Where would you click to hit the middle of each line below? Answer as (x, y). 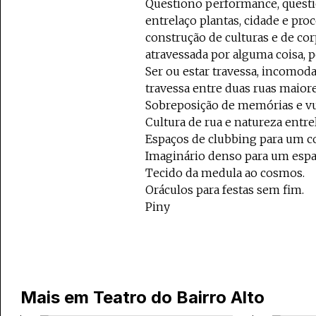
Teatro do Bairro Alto (179, 298)
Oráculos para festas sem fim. (224, 190)
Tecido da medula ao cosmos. (225, 173)
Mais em (57, 298)
